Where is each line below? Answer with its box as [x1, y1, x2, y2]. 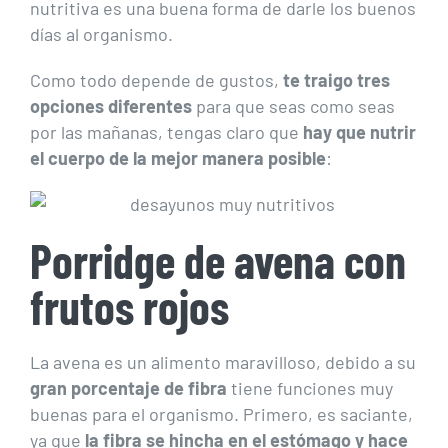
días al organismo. [30, 23, 173, 46]
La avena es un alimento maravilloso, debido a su [30, 351, 416, 374]
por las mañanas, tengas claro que [30, 121, 303, 144]
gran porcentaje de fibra [30, 377, 227, 400]
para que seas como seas [192, 95, 395, 118]
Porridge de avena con [30, 232, 406, 289]
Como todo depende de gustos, [30, 69, 283, 92]
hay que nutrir [303, 121, 416, 144]
